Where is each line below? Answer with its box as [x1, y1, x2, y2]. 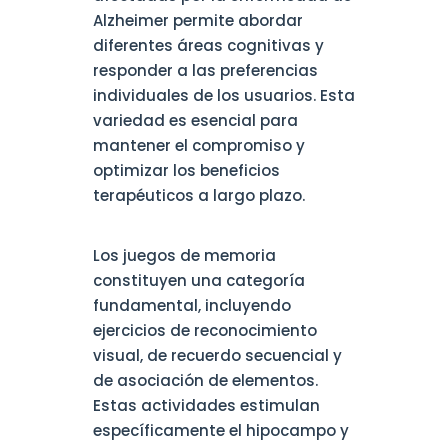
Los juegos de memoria [92, 245, 276, 267]
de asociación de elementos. [92, 370, 318, 392]
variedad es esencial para [92, 110, 298, 132]
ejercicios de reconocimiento [92, 320, 317, 342]
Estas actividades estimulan [92, 395, 320, 417]
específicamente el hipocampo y [92, 420, 349, 442]
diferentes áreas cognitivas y [92, 35, 324, 57]
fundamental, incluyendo [92, 295, 291, 317]
